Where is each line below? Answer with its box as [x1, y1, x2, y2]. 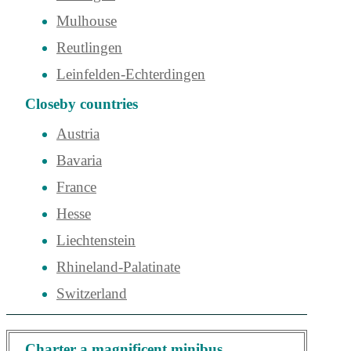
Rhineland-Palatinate [56, 258, 180, 275]
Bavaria [56, 151, 102, 168]
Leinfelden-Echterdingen [56, 66, 205, 83]
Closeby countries [25, 96, 138, 113]
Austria [56, 125, 100, 142]
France [56, 178, 96, 195]
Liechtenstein [56, 231, 136, 248]
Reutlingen [56, 39, 122, 56]
